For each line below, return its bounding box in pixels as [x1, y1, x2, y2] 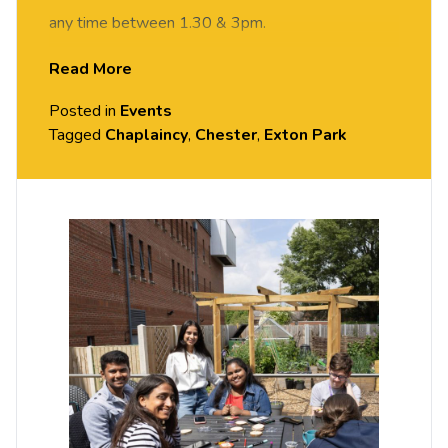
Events [120, 100, 172, 123]
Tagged [49, 124, 105, 147]
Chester [195, 124, 257, 147]
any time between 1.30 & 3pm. [49, 12, 266, 35]
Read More [49, 58, 132, 81]
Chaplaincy [105, 124, 188, 147]
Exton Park [264, 124, 347, 147]
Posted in [49, 100, 120, 123]
